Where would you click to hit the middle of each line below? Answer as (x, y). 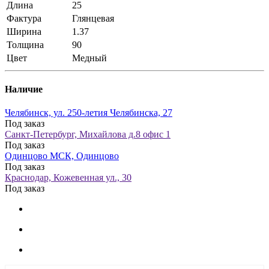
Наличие (24, 89)
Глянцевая (93, 18)
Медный (89, 58)
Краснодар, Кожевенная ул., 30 (68, 178)
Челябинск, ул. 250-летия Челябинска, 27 (89, 113)
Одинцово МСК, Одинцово (62, 156)
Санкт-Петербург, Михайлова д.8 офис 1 (88, 134)
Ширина (24, 31)
